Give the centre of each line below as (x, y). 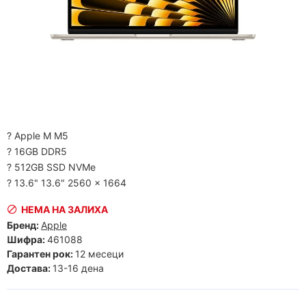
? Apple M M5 (38, 135)
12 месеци (99, 253)
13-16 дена (78, 268)
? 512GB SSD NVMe (51, 167)
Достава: (29, 268)
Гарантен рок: (40, 253)
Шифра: (26, 239)
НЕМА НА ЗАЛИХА (65, 209)
